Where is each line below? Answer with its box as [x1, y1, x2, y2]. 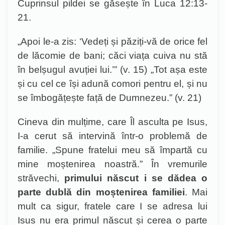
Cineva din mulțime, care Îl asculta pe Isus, [18, 117, 207, 127]
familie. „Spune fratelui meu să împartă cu [18, 145, 207, 155]
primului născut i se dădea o [64, 173, 208, 183]
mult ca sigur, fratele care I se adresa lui [18, 201, 207, 211]
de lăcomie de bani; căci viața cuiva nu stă [18, 50, 207, 61]
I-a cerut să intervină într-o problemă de [18, 131, 207, 141]
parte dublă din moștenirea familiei [18, 187, 185, 197]
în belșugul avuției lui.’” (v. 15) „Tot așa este [18, 64, 207, 75]
